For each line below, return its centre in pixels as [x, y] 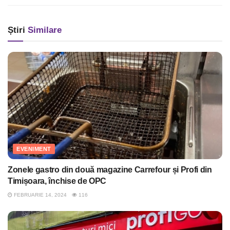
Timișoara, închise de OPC [57, 181]
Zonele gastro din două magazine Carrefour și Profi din [110, 170]
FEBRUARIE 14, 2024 [40, 195]
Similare [43, 30]
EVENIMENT [34, 149]
